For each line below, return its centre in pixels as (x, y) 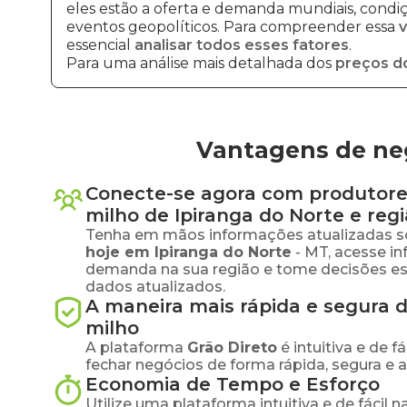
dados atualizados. (155, 287)
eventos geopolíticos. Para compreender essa (233, 27)
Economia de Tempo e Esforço (233, 384)
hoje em (120, 252)
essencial (100, 45)
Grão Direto (232, 347)
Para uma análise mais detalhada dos (201, 63)
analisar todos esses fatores (242, 45)
